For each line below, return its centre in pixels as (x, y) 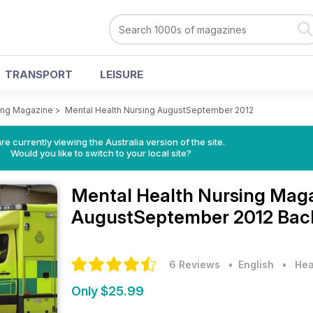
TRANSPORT (39, 74)
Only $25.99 (108, 291)
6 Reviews (195, 264)
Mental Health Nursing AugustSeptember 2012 (159, 110)
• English (248, 264)
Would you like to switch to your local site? (101, 153)
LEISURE (122, 74)
